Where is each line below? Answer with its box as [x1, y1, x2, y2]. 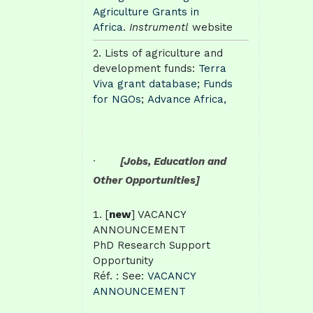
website [192, 20, 233, 34]
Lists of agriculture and [105, 46, 223, 59]
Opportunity [93, 254, 154, 267]
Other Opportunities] [93, 174, 200, 187]
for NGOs [93, 92, 141, 105]
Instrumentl [126, 20, 192, 34]
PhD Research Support [93, 238, 210, 252]
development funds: [93, 61, 195, 75]
